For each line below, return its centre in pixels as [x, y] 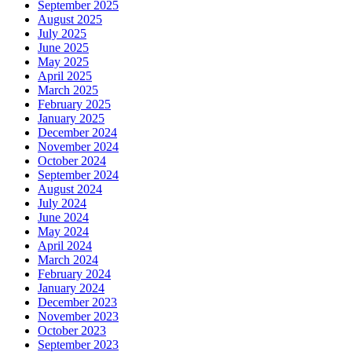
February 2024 [74, 274]
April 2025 [65, 76]
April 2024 [65, 246]
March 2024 [68, 260]
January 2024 [71, 288]
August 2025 [70, 20]
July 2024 [62, 203]
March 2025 [68, 90]
